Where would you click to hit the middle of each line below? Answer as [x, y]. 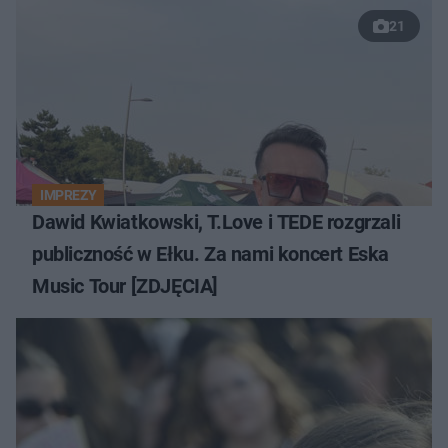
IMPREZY [68, 194]
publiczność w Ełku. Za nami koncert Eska [210, 253]
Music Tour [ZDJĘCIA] [125, 285]
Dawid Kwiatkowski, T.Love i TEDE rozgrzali [216, 221]
